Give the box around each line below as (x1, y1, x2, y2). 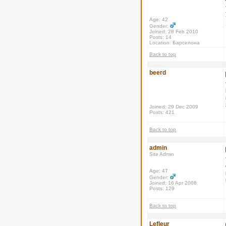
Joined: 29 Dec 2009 (149, 104, 198, 109)
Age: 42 (149, 17, 168, 22)
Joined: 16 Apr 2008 (149, 180, 197, 186)
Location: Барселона (149, 40, 200, 45)
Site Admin (149, 151, 174, 157)
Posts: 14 (149, 34, 172, 40)
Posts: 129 (149, 186, 175, 191)
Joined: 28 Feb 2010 (149, 29, 198, 34)
